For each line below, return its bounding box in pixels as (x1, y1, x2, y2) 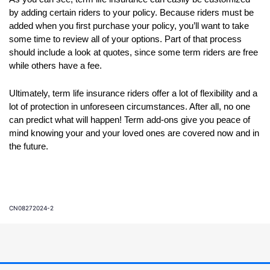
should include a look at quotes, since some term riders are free (9, 47, 258, 57)
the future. (9, 141, 48, 151)
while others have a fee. (9, 60, 104, 71)
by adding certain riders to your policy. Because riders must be (9, 7, 254, 17)
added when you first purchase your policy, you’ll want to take (9, 20, 249, 31)
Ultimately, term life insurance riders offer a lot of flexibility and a (9, 88, 257, 98)
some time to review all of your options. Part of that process (9, 34, 242, 44)
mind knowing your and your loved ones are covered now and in (9, 128, 259, 138)
